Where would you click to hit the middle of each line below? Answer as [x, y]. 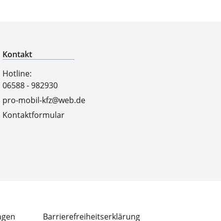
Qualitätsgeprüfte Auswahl [111, 11]
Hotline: [17, 74]
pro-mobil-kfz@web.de [44, 100]
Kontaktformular [34, 115]
